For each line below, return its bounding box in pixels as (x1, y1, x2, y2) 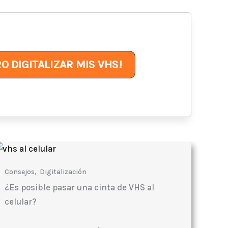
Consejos (5, 167, 35, 177)
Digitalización (40, 167, 87, 177)
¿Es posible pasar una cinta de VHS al (5, 182, 155, 193)
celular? (5, 196, 37, 207)
